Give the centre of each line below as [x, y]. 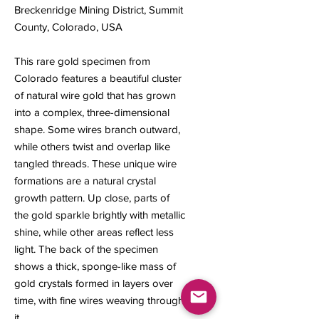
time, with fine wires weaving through [99, 300]
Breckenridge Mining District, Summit [99, 10]
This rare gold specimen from [82, 61]
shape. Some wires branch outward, [97, 130]
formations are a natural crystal [85, 181]
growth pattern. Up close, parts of [92, 198]
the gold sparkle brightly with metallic [100, 215]
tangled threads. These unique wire [95, 164]
